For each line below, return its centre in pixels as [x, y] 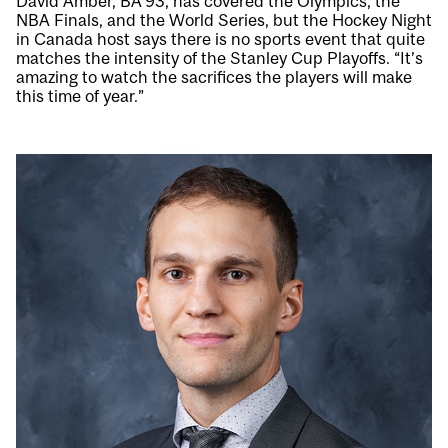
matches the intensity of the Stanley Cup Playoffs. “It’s [219, 58]
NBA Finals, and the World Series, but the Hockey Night [224, 20]
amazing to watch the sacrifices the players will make [214, 77]
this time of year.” [80, 96]
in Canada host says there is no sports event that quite [220, 39]
